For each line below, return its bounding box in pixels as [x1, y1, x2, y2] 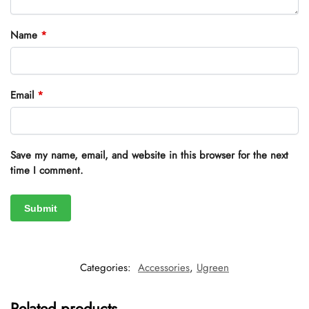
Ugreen [197, 260, 229, 276]
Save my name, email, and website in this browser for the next [10, 148, 288, 163]
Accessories [138, 260, 190, 276]
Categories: [80, 260, 134, 276]
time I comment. [10, 163, 83, 179]
